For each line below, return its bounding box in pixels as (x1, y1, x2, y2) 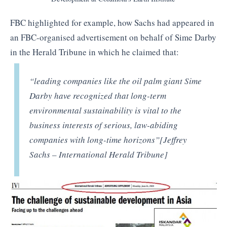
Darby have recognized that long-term (29, 90, 167, 102)
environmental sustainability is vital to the (29, 104, 182, 117)
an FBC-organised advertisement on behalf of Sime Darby (10, 31, 216, 43)
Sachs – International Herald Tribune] (29, 148, 168, 161)
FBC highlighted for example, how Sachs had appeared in (10, 16, 214, 28)
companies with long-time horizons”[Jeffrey (29, 134, 187, 146)
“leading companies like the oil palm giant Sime (29, 75, 202, 87)
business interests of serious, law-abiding (29, 119, 178, 131)
